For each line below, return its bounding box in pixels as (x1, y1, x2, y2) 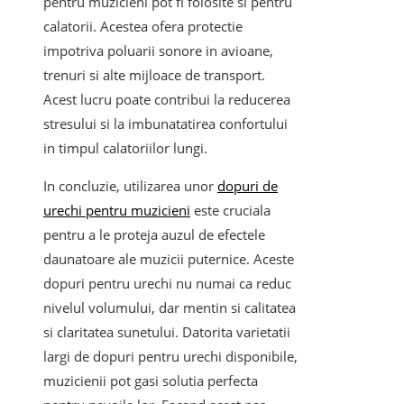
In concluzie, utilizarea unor (43, 177, 217, 196)
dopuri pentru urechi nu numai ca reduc (43, 274, 291, 293)
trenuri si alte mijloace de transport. (43, 66, 265, 85)
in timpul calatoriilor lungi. (43, 139, 207, 158)
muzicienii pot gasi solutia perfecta (43, 372, 258, 390)
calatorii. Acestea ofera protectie (43, 17, 243, 36)
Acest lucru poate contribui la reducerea (43, 90, 290, 109)
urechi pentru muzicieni (43, 201, 190, 220)
